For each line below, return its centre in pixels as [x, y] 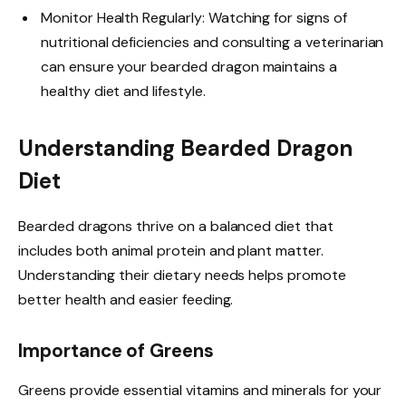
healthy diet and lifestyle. [123, 91]
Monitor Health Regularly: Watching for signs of [194, 17]
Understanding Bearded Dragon [185, 148]
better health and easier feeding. [126, 299]
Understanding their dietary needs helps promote [182, 275]
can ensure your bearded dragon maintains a [189, 66]
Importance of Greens [116, 350]
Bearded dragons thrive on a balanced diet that [176, 226]
